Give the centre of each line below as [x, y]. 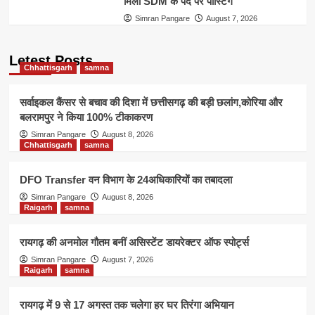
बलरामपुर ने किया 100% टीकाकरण [86, 117]
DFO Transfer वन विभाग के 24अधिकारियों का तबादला [126, 179]
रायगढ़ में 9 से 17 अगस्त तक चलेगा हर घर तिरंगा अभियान [127, 304]
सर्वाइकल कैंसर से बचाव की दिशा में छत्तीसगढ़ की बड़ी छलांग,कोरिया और [151, 102]
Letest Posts [51, 60]
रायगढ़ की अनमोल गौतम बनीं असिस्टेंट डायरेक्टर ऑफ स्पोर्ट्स [134, 242]
